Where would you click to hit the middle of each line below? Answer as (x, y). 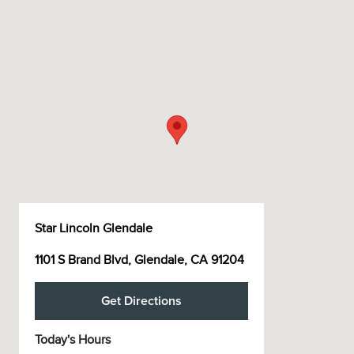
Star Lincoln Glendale (94, 228)
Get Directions (142, 301)
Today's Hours (73, 340)
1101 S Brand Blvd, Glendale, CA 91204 (139, 260)
